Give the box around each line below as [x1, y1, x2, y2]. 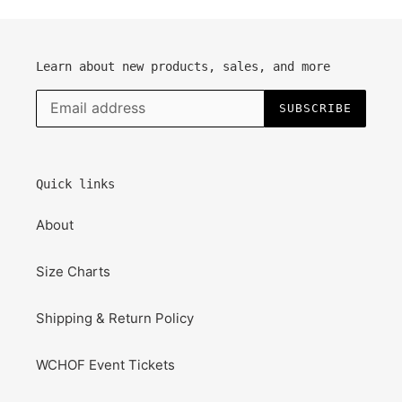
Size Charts [36, 263, 110, 281]
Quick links [36, 176, 115, 191]
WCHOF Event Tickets [36, 356, 175, 374]
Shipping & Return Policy [36, 310, 194, 328]
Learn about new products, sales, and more [36, 59, 330, 74]
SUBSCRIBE [278, 101, 352, 116]
